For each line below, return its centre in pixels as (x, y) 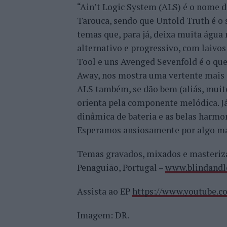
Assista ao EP (105, 191)
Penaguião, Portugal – (121, 167)
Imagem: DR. (103, 215)
